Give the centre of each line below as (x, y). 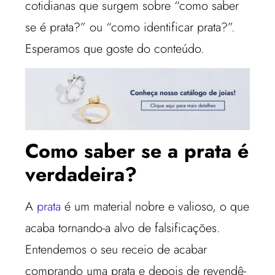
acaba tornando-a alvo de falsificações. (123, 228)
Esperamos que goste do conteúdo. (115, 48)
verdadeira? (81, 174)
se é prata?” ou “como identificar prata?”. (130, 27)
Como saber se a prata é (137, 151)
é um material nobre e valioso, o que (155, 206)
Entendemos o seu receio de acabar (116, 249)
